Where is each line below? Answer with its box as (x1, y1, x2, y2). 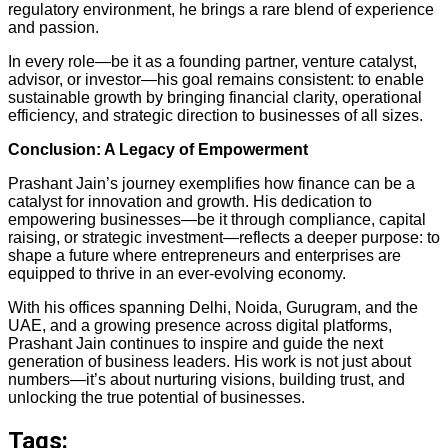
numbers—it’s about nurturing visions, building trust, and (8, 370, 405, 388)
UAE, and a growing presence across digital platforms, (8, 316, 392, 334)
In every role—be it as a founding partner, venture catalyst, (8, 52, 417, 70)
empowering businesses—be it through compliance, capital (8, 210, 426, 228)
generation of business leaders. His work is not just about (8, 352, 411, 370)
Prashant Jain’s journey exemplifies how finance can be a (8, 174, 415, 192)
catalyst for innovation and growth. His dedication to (8, 192, 372, 210)
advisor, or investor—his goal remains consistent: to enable (8, 70, 424, 88)
